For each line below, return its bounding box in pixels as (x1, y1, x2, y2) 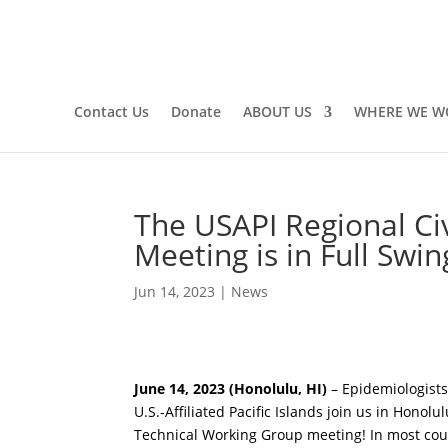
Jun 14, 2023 (134, 282, 216, 301)
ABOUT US (242, 102, 312, 121)
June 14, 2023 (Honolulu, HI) (134, 379, 328, 398)
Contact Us (73, 102, 149, 121)
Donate (170, 102, 221, 121)
